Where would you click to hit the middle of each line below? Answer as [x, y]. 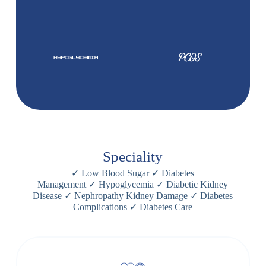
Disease [49, 196]
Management [63, 185]
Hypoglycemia [126, 185]
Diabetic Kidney [196, 185]
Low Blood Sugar [115, 173]
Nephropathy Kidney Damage [131, 196]
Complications [102, 207]
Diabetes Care [165, 207]
